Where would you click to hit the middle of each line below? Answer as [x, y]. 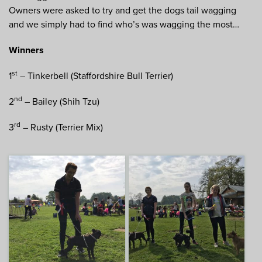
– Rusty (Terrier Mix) [62, 128]
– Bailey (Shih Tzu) [61, 102]
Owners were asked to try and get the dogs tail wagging [123, 11]
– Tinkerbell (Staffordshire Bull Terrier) [95, 76]
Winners [26, 51]
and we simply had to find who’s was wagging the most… [124, 25]
